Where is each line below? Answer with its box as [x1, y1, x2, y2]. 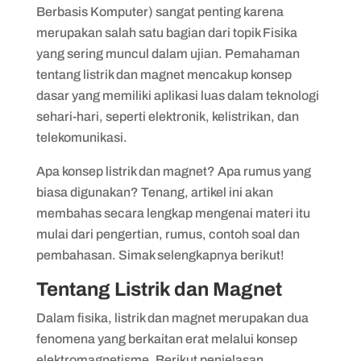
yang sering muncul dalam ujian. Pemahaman [35, 46, 300, 60]
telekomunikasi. [35, 130, 127, 144]
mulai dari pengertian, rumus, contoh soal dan [35, 226, 300, 241]
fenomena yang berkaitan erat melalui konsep [35, 331, 297, 346]
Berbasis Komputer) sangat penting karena [35, 4, 284, 19]
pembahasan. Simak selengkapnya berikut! [35, 247, 284, 262]
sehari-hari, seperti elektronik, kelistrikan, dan [35, 109, 299, 123]
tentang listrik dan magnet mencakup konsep [35, 67, 292, 81]
